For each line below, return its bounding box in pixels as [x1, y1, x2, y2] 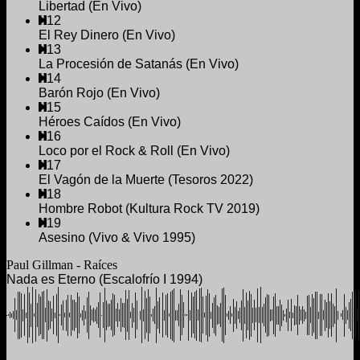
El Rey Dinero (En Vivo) [39, 27, 175, 42]
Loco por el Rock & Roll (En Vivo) [39, 143, 230, 157]
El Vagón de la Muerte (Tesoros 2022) [39, 172, 253, 186]
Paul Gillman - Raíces [6, 257, 117, 272]
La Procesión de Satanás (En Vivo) [39, 56, 239, 71]
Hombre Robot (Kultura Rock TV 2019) [39, 201, 260, 215]
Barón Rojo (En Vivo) [39, 85, 160, 100]
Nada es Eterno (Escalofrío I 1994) [6, 272, 202, 286]
